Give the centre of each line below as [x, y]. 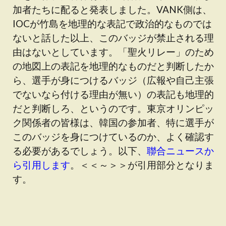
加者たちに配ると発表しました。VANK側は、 [112, 9]
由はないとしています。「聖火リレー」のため [113, 52]
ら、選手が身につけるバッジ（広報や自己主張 [113, 80]
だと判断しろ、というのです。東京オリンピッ [113, 108]
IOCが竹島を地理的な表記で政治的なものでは [112, 23]
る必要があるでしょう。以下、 [80, 151]
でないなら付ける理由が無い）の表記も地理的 [113, 94]
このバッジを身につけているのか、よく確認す [113, 136]
